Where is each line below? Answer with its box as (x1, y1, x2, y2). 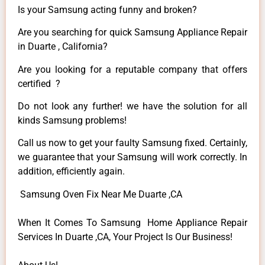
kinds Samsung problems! (18, 114, 127, 126)
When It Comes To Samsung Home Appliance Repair (18, 216, 247, 228)
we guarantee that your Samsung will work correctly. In (18, 151, 247, 163)
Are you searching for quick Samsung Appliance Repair (18, 27, 247, 38)
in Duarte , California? (18, 41, 108, 53)
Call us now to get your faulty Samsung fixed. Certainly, (18, 137, 247, 149)
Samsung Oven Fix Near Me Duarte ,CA (18, 188, 182, 200)
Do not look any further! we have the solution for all (18, 100, 247, 112)
